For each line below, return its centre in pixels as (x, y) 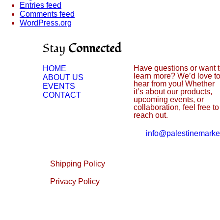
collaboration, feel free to (176, 107)
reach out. (151, 115)
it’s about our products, (173, 91)
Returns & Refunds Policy (95, 199)
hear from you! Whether (174, 83)
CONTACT (62, 95)
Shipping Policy (78, 164)
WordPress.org (46, 23)
